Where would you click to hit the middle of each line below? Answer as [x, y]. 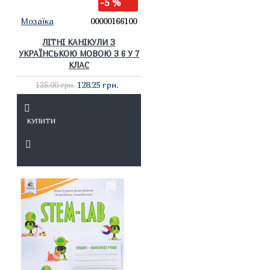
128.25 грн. [97, 85]
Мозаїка [37, 21]
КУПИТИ [41, 121]
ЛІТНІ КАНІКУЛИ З [79, 42]
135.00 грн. [55, 85]
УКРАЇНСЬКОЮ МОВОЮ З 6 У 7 [79, 54]
